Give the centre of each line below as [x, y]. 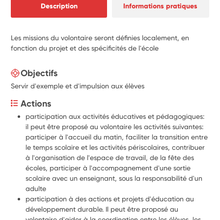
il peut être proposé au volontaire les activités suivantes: [115, 126]
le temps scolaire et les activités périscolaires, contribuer [115, 147]
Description [59, 6]
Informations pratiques [161, 6]
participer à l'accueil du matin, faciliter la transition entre [117, 137]
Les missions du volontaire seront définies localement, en [100, 38]
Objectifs [39, 73]
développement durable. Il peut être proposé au [102, 209]
